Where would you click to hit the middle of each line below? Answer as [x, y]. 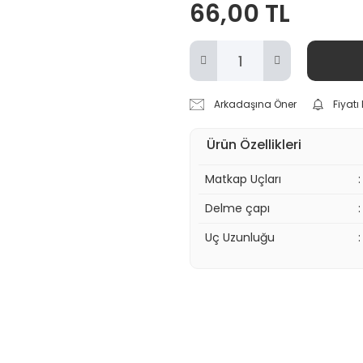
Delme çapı [237, 208]
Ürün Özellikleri [254, 145]
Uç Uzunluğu [239, 237]
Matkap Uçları [243, 179]
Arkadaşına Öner [256, 104]
